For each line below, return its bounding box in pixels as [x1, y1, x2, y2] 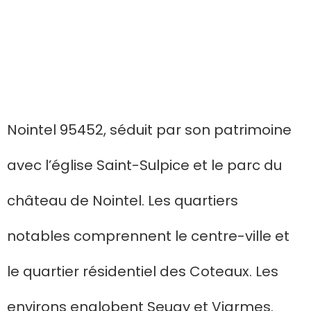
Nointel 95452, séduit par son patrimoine [7, 120, 292, 140]
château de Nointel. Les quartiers [7, 191, 238, 211]
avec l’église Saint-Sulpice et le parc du [7, 155, 282, 176]
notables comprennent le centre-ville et [7, 226, 289, 246]
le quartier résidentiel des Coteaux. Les [7, 262, 278, 282]
